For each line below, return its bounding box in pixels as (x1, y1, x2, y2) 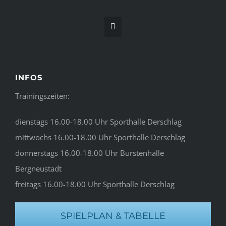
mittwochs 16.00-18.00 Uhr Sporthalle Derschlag (15, 132, 185, 142)
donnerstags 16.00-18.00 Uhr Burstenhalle (15, 147, 164, 158)
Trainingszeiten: (15, 90, 70, 101)
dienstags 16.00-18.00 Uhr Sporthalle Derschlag (15, 116, 182, 127)
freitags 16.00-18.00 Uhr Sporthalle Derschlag (15, 179, 175, 189)
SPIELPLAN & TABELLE (61, 210, 165, 221)
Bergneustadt (15, 163, 62, 174)
